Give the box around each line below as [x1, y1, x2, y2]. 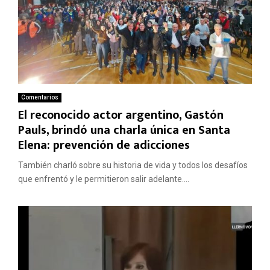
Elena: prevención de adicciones [18, 134, 190, 155]
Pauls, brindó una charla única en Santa [18, 119, 230, 140]
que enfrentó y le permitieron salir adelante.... [18, 174, 189, 184]
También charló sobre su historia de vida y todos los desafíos [18, 160, 248, 170]
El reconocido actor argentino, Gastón [18, 104, 224, 125]
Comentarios [21, 93, 58, 101]
